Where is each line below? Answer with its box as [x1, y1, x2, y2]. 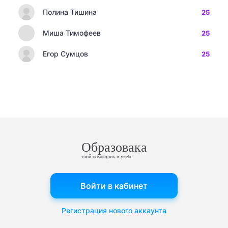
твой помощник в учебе [81, 154, 132, 159]
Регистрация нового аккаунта [62, 206, 166, 215]
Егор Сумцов [43, 49, 88, 58]
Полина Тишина [43, 8, 97, 16]
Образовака [81, 140, 147, 155]
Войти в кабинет [80, 181, 148, 191]
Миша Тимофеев [43, 28, 101, 37]
